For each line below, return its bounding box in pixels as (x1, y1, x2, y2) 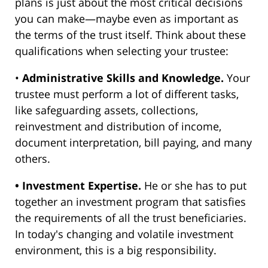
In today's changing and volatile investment (15, 227, 233, 242)
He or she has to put (141, 178, 246, 193)
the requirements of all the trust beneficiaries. (15, 211, 246, 226)
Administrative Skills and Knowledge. (22, 71, 224, 86)
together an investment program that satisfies (15, 194, 246, 209)
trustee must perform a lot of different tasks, (15, 87, 239, 102)
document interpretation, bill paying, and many (15, 135, 252, 150)
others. (15, 151, 50, 166)
